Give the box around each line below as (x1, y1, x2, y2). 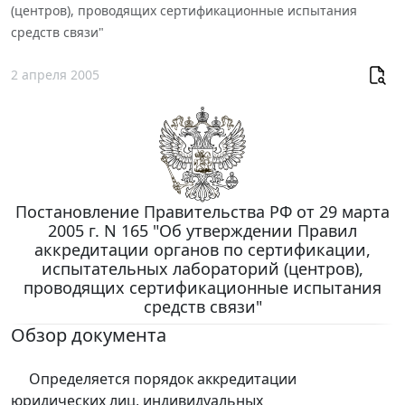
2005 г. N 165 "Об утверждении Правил (48, 219, 357, 241)
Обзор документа (11, 322, 166, 347)
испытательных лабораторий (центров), (42, 257, 363, 279)
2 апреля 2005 (11, 66, 99, 84)
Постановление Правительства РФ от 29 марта (15, 200, 390, 222)
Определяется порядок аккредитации (11, 368, 297, 389)
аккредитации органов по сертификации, (34, 238, 371, 260)
